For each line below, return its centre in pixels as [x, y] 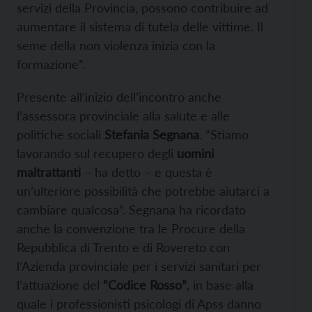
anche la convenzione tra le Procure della [131, 229]
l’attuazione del [58, 285]
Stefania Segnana [152, 135]
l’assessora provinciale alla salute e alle [123, 116]
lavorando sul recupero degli [95, 154]
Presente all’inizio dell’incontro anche [119, 97]
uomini [194, 154]
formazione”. [51, 64]
